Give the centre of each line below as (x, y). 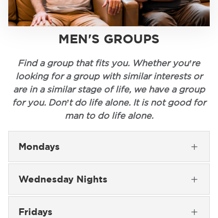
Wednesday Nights (63, 179)
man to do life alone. (109, 116)
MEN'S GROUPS (109, 39)
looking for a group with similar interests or (109, 76)
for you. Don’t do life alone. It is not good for (109, 103)
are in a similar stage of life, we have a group (109, 90)
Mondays (39, 146)
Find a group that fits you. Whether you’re (109, 63)
